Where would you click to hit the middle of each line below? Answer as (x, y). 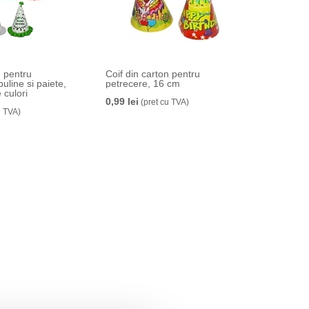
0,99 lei (122, 101)
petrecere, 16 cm (142, 83)
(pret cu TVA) (163, 102)
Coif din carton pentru (152, 74)
